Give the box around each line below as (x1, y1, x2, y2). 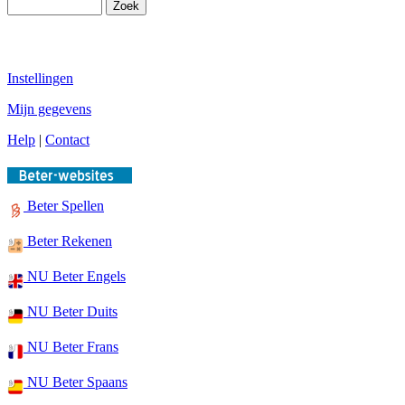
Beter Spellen (24, 198, 104, 213)
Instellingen (7, 71, 73, 86)
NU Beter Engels (24, 268, 126, 284)
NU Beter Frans (24, 339, 118, 354)
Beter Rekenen (24, 233, 112, 249)
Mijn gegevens (7, 101, 91, 117)
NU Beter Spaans (24, 374, 127, 390)
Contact (45, 132, 89, 147)
